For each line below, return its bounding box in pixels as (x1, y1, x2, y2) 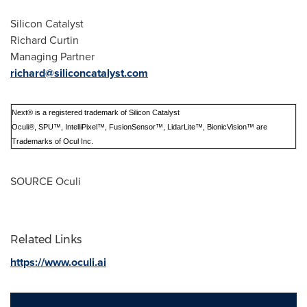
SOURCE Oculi (10, 173, 81, 189)
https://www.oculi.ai (10, 254, 106, 270)
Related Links (10, 233, 82, 246)
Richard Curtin (10, 32, 79, 48)
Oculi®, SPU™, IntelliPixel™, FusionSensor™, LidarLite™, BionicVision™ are (12, 123, 267, 131)
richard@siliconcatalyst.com (10, 65, 148, 81)
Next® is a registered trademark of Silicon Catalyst (12, 108, 180, 116)
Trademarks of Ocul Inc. (12, 137, 93, 145)
